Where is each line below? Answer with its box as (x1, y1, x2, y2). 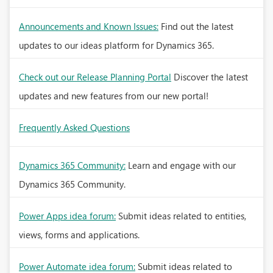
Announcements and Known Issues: (19, 20, 158, 32)
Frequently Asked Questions (19, 121, 130, 133)
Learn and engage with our (128, 159, 236, 171)
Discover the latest (174, 71, 248, 83)
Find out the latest (161, 20, 233, 32)
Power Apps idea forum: (19, 210, 116, 222)
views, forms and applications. (19, 229, 140, 241)
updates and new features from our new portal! (19, 90, 208, 102)
